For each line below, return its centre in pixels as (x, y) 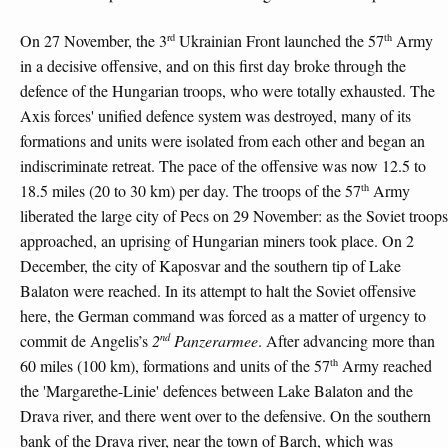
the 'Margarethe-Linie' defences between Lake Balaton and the (216, 391)
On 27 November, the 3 (93, 41)
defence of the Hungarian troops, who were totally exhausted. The (227, 91)
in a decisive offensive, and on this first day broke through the (213, 66)
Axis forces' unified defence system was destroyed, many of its (215, 116)
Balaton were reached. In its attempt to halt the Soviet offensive (218, 291)
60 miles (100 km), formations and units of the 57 (175, 366)
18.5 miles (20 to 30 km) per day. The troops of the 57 (190, 191)
